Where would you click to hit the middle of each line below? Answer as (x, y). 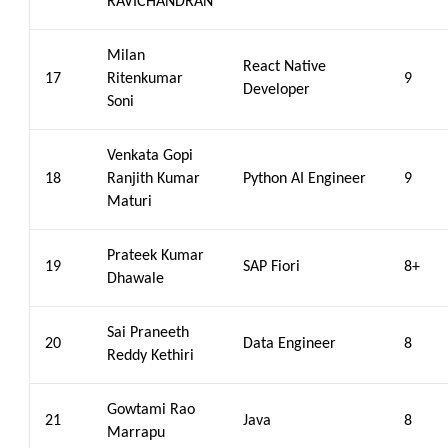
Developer (276, 90)
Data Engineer (289, 344)
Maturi (129, 202)
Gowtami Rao (151, 410)
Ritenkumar (145, 79)
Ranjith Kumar (153, 179)
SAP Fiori (271, 267)
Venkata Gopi (150, 156)
